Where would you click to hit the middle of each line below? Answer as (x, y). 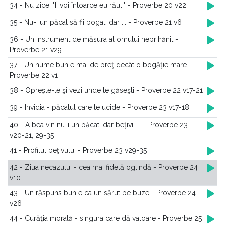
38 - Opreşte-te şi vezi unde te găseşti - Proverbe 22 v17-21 (106, 90)
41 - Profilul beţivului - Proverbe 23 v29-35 (78, 150)
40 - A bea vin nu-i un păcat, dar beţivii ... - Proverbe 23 (99, 125)
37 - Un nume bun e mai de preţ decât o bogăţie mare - (101, 65)
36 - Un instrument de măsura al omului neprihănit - (94, 39)
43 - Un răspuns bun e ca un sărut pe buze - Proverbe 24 (103, 193)
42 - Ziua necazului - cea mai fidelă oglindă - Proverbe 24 (104, 167)
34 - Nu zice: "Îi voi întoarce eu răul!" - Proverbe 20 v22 (98, 5)
